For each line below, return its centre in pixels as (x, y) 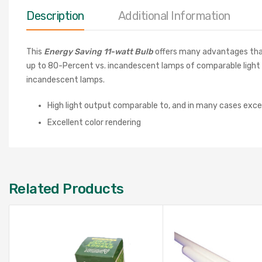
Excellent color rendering (94, 123)
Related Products (66, 189)
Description (55, 16)
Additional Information (174, 16)
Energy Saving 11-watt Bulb (99, 52)
